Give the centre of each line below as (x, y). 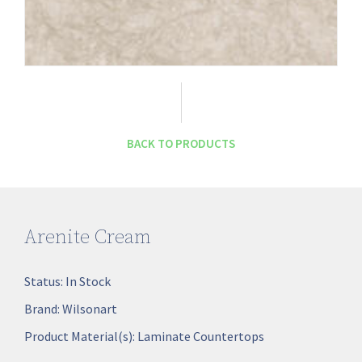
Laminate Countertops (201, 336)
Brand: (43, 309)
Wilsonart (90, 309)
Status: (45, 281)
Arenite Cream (88, 238)
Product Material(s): (81, 336)
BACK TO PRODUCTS (181, 143)
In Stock (88, 281)
